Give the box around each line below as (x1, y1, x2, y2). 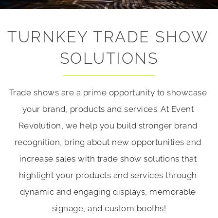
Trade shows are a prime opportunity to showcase (9, 87, 207, 97)
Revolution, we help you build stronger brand (18, 120, 198, 130)
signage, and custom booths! (52, 203, 166, 213)
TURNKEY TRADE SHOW (7, 27, 208, 46)
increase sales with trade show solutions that (19, 153, 197, 163)
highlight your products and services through (18, 170, 197, 180)
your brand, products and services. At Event (22, 104, 194, 114)
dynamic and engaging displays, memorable (19, 186, 196, 197)
